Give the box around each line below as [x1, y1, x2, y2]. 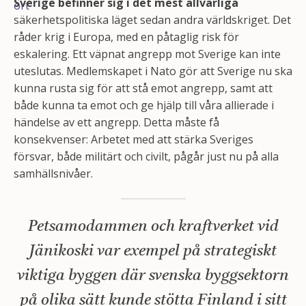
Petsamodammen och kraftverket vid [27, 219, 279, 235]
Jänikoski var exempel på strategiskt [29, 244, 277, 260]
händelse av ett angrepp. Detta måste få [14, 115, 219, 130]
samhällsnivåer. [14, 166, 93, 181]
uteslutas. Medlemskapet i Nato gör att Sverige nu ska [14, 64, 292, 79]
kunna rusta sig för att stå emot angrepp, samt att [14, 81, 273, 96]
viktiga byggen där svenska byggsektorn [17, 268, 289, 284]
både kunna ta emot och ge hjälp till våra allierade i [14, 98, 274, 113]
